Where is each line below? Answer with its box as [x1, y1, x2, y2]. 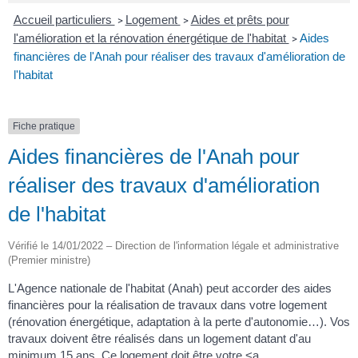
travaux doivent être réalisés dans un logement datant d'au [8, 332, 311, 346]
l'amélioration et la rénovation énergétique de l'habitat [13, 31, 289, 45]
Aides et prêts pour [190, 13, 289, 26]
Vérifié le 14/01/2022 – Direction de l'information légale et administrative [8, 240, 339, 253]
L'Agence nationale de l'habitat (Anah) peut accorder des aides [8, 281, 332, 296]
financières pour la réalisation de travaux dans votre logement [8, 298, 327, 312]
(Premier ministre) [8, 254, 90, 267]
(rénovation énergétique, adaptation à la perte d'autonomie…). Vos [8, 315, 350, 329]
